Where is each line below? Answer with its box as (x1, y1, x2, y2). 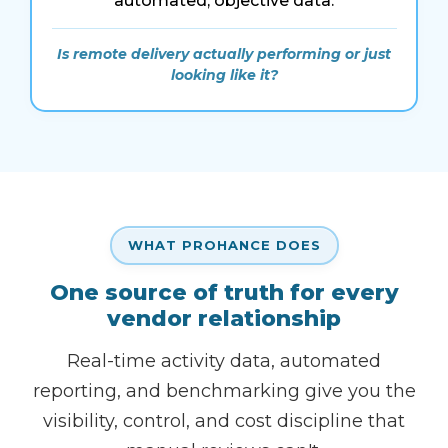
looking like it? (170, 65, 278, 84)
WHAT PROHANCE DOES (127, 237, 321, 254)
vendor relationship (107, 305, 341, 333)
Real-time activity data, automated (67, 350, 381, 373)
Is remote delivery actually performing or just (57, 44, 391, 63)
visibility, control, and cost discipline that (43, 410, 405, 433)
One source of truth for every (49, 279, 399, 307)
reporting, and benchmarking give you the (32, 380, 416, 403)
